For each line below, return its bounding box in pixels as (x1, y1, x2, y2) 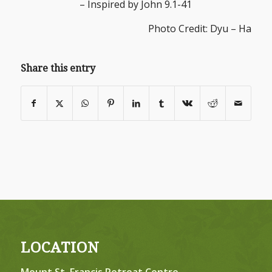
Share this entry (20, 62, 95, 74)
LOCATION (20, 239, 100, 257)
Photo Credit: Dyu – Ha (148, 22, 252, 36)
